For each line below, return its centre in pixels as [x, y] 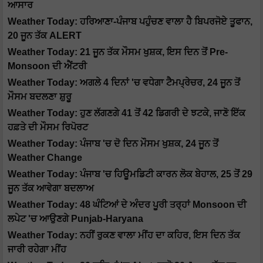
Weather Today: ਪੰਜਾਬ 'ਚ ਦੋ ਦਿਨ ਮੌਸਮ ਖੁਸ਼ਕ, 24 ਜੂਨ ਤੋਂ [113, 144]
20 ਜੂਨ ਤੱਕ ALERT [45, 36]
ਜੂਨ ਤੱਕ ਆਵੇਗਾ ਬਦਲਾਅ [51, 188]
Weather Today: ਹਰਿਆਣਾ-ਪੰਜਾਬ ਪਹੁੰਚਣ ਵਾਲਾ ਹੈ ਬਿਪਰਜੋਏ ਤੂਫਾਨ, [130, 22]
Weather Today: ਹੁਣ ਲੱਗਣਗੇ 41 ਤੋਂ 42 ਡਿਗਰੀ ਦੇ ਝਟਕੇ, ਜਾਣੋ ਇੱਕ [127, 113]
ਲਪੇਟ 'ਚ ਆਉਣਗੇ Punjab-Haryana [75, 219]
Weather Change [45, 158]
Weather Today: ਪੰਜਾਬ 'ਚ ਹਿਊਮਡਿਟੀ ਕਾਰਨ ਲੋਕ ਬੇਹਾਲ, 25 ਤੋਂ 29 [130, 174]
